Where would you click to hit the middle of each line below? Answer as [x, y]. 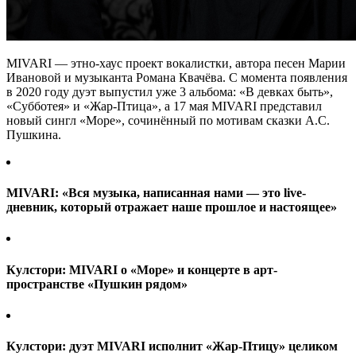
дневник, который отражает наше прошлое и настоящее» [172, 207]
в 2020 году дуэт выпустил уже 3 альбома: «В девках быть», [170, 91]
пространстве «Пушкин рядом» [97, 284]
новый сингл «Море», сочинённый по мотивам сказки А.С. [168, 120]
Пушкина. [34, 134]
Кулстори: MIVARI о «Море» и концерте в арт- [142, 269]
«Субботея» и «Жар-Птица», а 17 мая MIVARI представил [164, 106]
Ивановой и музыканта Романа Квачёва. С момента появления [177, 77]
